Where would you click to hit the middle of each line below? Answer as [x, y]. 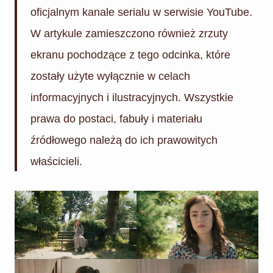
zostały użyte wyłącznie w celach [110, 76]
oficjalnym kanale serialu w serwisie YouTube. [141, 12]
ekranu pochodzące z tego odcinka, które [130, 55]
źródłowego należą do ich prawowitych [124, 140]
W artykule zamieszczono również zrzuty [129, 33]
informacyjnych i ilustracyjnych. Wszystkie [132, 97]
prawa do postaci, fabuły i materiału [116, 119]
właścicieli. [56, 161]
